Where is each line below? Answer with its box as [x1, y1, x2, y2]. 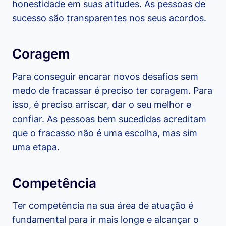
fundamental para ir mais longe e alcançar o [12, 214, 199, 225]
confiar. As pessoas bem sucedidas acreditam [12, 113, 206, 124]
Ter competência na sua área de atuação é [12, 200, 193, 211]
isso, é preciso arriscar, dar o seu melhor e [12, 99, 191, 110]
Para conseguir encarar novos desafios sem [12, 71, 198, 82]
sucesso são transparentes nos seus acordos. [12, 12, 206, 23]
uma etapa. [12, 141, 60, 152]
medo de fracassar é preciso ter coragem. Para [12, 85, 212, 96]
